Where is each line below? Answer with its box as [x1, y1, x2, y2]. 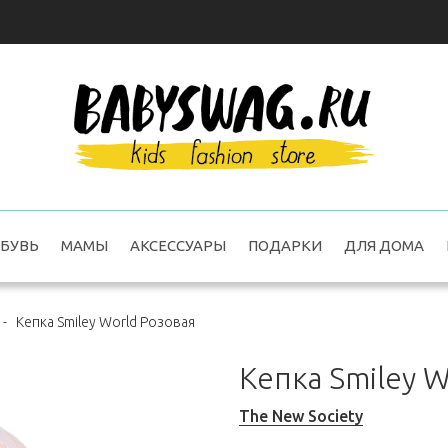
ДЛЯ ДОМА [343, 237, 424, 255]
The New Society [239, 407, 363, 426]
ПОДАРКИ [247, 237, 322, 255]
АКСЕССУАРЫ [129, 237, 226, 255]
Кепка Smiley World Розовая [16, 314, 195, 331]
